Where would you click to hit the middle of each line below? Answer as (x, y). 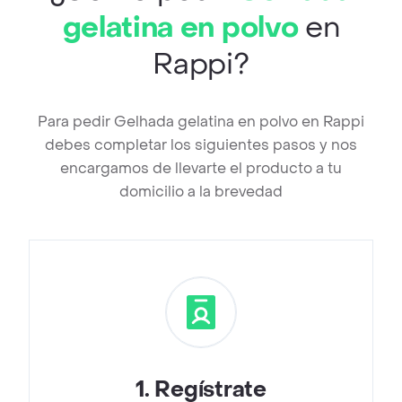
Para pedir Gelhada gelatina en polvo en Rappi (201, 122)
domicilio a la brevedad (201, 192)
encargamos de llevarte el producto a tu (201, 169)
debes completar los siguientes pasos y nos (201, 145)
